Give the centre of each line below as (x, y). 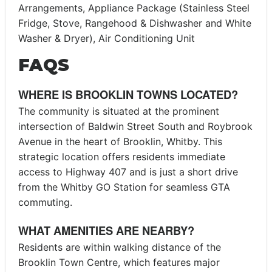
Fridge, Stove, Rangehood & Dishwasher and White (135, 23)
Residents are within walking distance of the (120, 247)
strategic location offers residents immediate (122, 156)
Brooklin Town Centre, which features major (119, 262)
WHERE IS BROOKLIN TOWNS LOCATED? (128, 94)
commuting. (45, 202)
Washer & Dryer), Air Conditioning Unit (107, 38)
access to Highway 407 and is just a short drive (128, 172)
